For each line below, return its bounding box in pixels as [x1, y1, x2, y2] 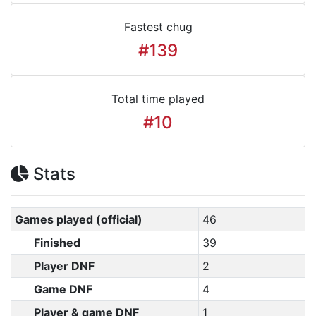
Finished [34, 236, 80, 250]
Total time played [111, 92, 205, 106]
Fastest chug [123, 20, 193, 34]
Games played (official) [14, 212, 142, 226]
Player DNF [34, 259, 95, 273]
